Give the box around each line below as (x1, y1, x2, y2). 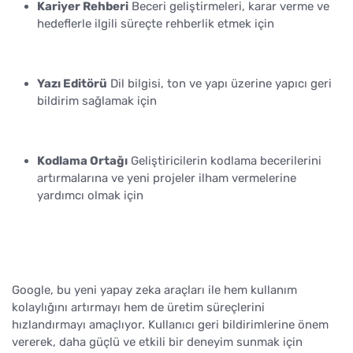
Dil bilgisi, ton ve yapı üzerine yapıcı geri (107, 76, 332, 91)
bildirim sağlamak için (37, 94, 157, 109)
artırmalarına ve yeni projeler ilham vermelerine (37, 171, 296, 186)
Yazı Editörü (37, 76, 107, 91)
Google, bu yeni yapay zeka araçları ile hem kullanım (12, 283, 297, 298)
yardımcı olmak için (37, 188, 143, 203)
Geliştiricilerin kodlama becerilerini (128, 154, 321, 169)
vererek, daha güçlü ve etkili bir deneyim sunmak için (12, 335, 303, 350)
